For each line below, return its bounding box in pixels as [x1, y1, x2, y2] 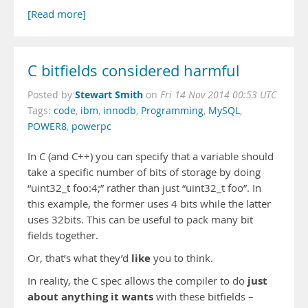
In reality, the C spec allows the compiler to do [27, 274, 247, 287]
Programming [141, 104, 203, 117]
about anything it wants [27, 289, 153, 304]
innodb [103, 104, 136, 117]
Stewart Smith [75, 88, 143, 101]
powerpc [71, 120, 111, 133]
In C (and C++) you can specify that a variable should [27, 150, 274, 163]
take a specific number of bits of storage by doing [27, 166, 261, 179]
